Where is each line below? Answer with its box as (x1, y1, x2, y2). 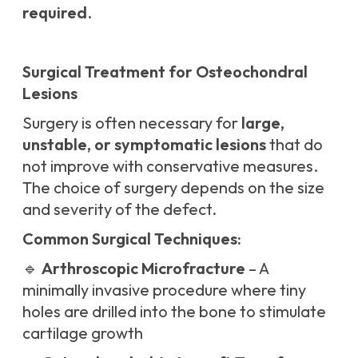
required (22, 2, 87, 23)
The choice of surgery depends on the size (22, 177, 324, 198)
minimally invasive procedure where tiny (22, 280, 306, 300)
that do (266, 134, 323, 155)
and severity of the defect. (22, 199, 217, 220)
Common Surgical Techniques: (22, 229, 241, 249)
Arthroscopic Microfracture (42, 258, 245, 279)
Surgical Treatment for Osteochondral (22, 62, 308, 82)
